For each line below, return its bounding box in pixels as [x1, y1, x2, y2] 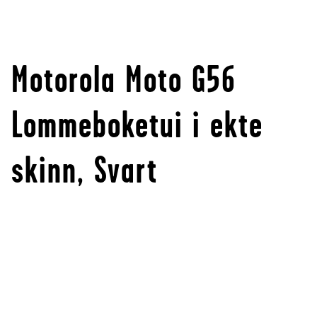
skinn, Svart [11, 149, 158, 191]
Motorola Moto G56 [11, 59, 236, 100]
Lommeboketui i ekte [11, 104, 263, 146]
